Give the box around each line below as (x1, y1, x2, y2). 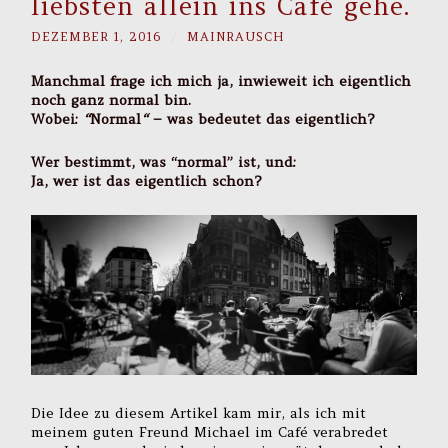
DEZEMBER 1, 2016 (31, 29, 162, 45)
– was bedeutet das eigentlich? (148, 110, 376, 129)
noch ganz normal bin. (31, 91, 192, 110)
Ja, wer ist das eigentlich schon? (31, 172, 263, 191)
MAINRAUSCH (187, 29, 286, 45)
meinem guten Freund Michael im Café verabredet (31, 422, 389, 441)
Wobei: (31, 110, 84, 129)
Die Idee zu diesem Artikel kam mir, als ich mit (31, 403, 367, 422)
